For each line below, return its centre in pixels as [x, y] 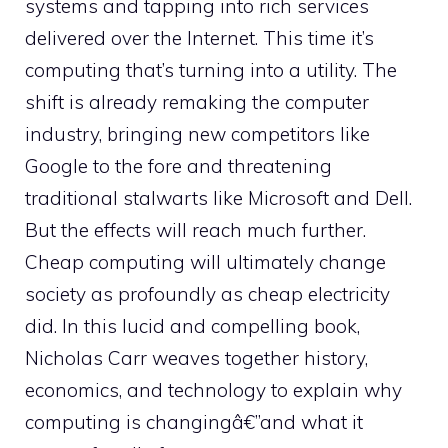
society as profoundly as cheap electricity [207, 294]
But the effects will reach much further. [195, 230]
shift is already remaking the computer [197, 102]
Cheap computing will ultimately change [205, 262]
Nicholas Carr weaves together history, [196, 358]
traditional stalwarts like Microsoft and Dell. [218, 198]
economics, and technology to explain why [213, 390]
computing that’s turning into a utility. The [211, 70]
